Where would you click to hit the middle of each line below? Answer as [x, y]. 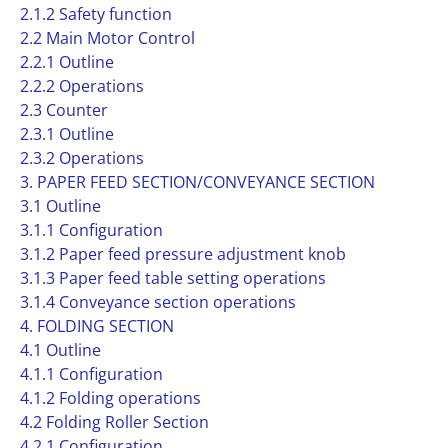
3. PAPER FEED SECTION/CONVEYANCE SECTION [197, 182]
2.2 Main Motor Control [107, 38]
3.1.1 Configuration [91, 230]
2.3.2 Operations [82, 158]
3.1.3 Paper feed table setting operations [173, 278]
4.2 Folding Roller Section [114, 422]
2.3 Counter [64, 110]
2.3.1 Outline [67, 134]
